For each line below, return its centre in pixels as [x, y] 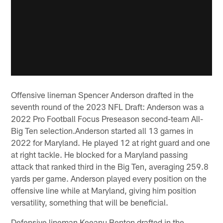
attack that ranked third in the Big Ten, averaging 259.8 [110, 167]
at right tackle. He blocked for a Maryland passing [100, 155]
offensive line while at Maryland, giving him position [104, 190]
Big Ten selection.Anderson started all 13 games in [102, 131]
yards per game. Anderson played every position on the [109, 178]
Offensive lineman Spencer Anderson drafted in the [103, 95]
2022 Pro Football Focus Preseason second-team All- [107, 119]
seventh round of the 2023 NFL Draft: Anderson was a [108, 107]
